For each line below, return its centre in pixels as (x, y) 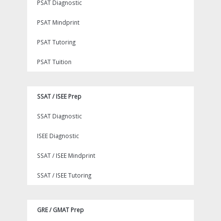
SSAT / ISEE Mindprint (66, 156)
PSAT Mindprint (58, 22)
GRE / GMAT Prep (60, 210)
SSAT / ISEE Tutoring (64, 175)
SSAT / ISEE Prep (59, 96)
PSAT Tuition (54, 62)
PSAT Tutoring (56, 42)
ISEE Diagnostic (58, 136)
